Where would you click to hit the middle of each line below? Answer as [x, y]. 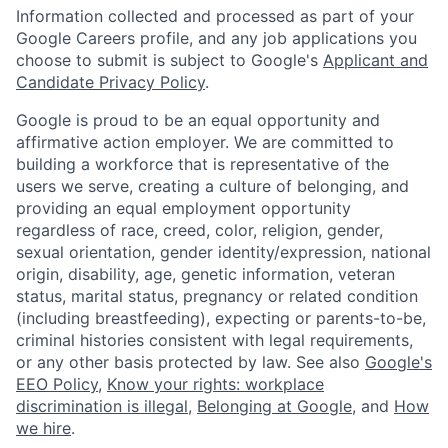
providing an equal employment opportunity [183, 207]
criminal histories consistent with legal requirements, [214, 339]
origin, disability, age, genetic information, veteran [205, 273]
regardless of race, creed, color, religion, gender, [199, 229]
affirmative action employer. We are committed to [205, 141]
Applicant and [375, 59]
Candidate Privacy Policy [110, 81]
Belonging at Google [274, 405]
